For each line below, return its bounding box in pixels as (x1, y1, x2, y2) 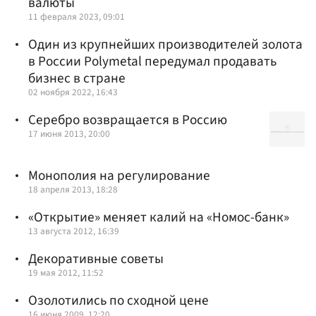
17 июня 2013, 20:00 (28, 127, 110, 141)
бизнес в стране (28, 68, 126, 88)
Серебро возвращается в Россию (28, 110, 227, 130)
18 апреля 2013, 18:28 (28, 182, 118, 196)
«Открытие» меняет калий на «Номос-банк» (28, 207, 289, 228)
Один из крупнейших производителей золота (28, 34, 303, 54)
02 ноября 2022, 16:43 (28, 85, 118, 99)
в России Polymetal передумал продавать (28, 51, 276, 71)
